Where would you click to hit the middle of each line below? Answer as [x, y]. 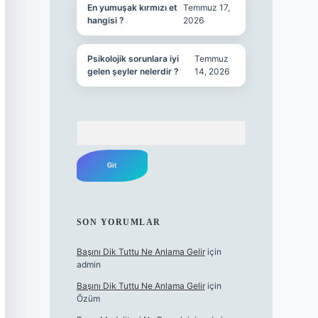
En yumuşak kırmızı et [132, 8]
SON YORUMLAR [119, 223]
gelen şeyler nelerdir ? [133, 72]
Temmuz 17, [207, 8]
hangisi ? [105, 21]
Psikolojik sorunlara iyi [133, 59]
